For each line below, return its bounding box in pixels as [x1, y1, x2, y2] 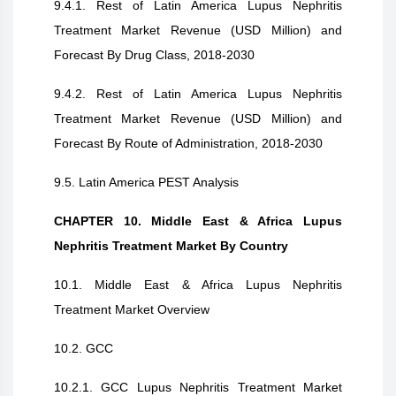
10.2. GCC [54, 341, 113, 355]
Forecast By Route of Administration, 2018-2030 [54, 136, 323, 150]
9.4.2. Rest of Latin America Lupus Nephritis [54, 87, 342, 101]
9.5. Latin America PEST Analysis [54, 175, 239, 189]
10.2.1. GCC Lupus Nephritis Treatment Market [54, 380, 342, 394]
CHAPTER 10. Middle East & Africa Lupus [54, 214, 342, 228]
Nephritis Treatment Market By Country [54, 239, 292, 253]
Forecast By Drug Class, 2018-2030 [54, 48, 255, 62]
